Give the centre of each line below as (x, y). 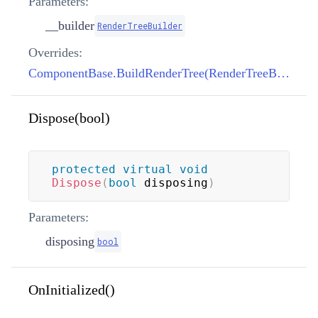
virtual (148, 169)
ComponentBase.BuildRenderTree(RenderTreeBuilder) (283, 73)
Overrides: (55, 52)
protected (84, 169)
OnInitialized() (72, 289)
